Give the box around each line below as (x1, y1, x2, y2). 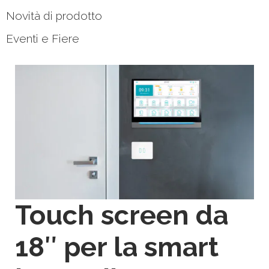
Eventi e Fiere (6, 32, 79, 45)
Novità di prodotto (6, 9, 102, 22)
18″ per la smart (15, 231, 219, 262)
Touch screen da (15, 199, 228, 231)
